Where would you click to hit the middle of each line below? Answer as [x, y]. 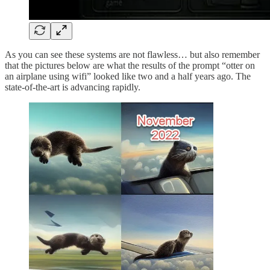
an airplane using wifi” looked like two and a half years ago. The [128, 77]
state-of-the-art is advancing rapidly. [73, 87]
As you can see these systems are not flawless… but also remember [132, 55]
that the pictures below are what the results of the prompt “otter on [130, 66]
